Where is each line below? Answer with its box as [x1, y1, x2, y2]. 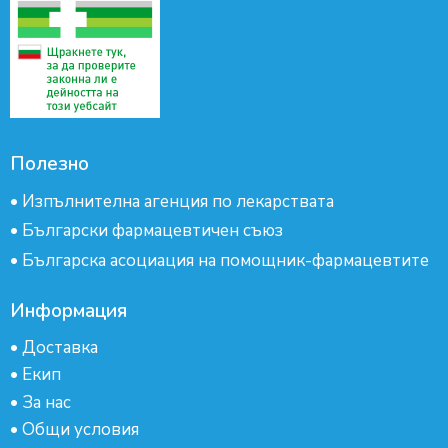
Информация [10, 298, 127, 324]
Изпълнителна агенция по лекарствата [22, 189, 334, 213]
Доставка [22, 336, 98, 359]
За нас [22, 390, 71, 414]
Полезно [10, 150, 89, 177]
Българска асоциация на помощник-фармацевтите [22, 248, 429, 272]
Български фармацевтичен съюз [22, 219, 283, 243]
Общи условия [22, 418, 139, 442]
